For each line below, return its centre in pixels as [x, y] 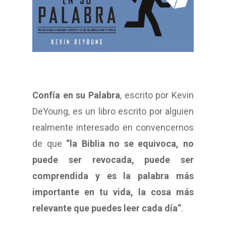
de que [49, 144]
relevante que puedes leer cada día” [107, 208]
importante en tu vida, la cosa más [113, 192]
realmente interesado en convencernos [113, 128]
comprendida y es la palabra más [113, 176]
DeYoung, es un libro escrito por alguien [113, 111]
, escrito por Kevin [157, 95]
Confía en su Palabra [76, 95]
